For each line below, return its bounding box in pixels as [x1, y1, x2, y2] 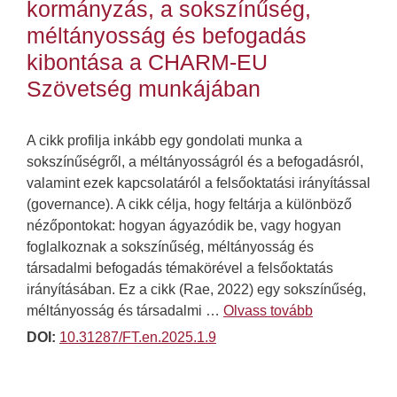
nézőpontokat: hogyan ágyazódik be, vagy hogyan [27, 218, 341, 234]
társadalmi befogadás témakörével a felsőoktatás [27, 261, 333, 276]
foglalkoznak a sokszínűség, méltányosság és [27, 239, 314, 255]
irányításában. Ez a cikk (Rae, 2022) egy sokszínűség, [27, 282, 366, 298]
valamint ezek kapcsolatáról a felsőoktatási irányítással [27, 175, 370, 191]
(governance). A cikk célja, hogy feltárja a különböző [27, 197, 352, 213]
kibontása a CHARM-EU [27, 50, 268, 75]
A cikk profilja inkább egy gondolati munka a [27, 133, 302, 149]
